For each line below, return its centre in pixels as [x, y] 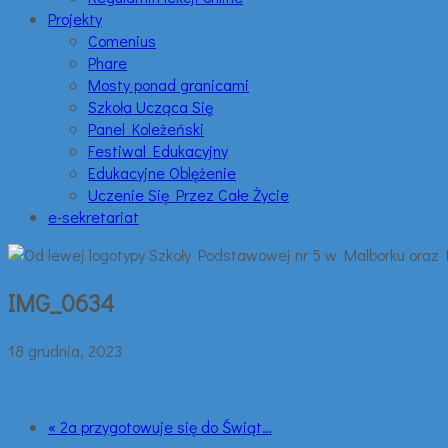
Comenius [122, 40]
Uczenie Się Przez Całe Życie [188, 194]
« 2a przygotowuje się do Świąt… [160, 426]
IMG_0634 [61, 302]
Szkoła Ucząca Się [150, 106]
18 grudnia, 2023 [65, 350]
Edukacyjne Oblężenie [162, 172]
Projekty [75, 18]
